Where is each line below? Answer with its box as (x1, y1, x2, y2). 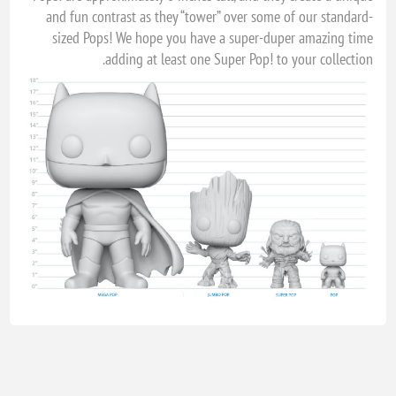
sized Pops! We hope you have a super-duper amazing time (51, 27, 373, 49)
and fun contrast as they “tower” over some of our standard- (45, 6, 373, 27)
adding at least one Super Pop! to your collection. (104, 49, 373, 70)
